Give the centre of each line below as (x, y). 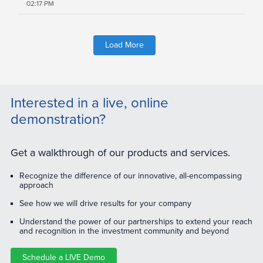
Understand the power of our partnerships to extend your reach (136, 222)
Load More (124, 45)
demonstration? (58, 120)
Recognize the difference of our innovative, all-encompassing (130, 176)
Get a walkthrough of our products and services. (120, 153)
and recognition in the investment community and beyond (124, 231)
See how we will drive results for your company (105, 204)
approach (36, 186)
